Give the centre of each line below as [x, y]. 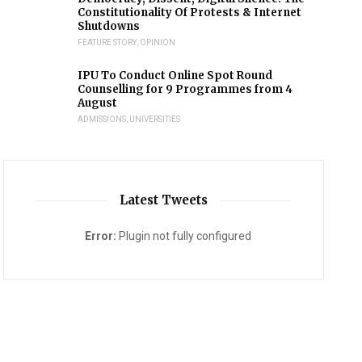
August [98, 103]
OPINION [158, 42]
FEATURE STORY [107, 42]
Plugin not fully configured [184, 236]
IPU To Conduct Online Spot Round [175, 76]
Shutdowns [109, 26]
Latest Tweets [164, 200]
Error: [101, 236]
